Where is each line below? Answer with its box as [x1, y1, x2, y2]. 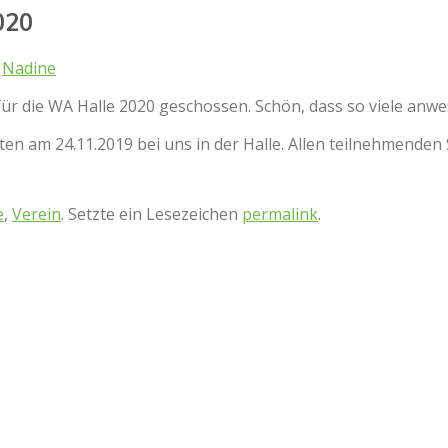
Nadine [2, 56, 56, 79]
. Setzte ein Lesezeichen [61, 202, 242, 225]
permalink [242, 202, 318, 225]
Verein [12, 202, 61, 225]
